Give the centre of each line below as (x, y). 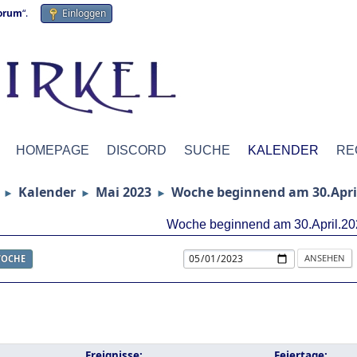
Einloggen (84, 13)
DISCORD (137, 150)
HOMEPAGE (53, 150)
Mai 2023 (124, 192)
